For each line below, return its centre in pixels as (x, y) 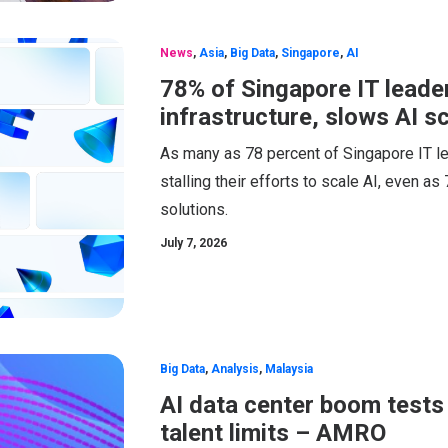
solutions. (194, 209)
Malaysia (289, 368)
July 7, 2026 (193, 242)
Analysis (235, 368)
